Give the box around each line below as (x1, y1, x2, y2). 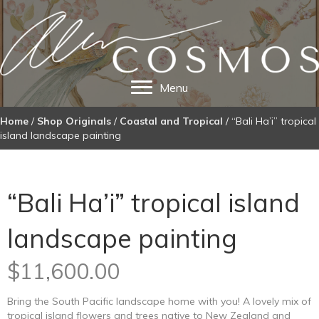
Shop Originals (37, 115, 111, 128)
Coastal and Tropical (120, 115, 223, 128)
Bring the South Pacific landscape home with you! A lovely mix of (7, 295, 311, 308)
